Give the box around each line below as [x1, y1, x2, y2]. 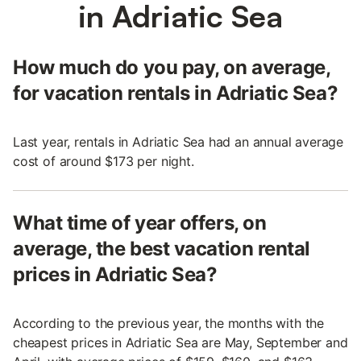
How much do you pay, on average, [13, 56, 330, 80]
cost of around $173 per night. [13, 153, 194, 170]
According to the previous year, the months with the [13, 315, 325, 332]
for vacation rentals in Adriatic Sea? [13, 81, 338, 106]
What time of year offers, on [13, 211, 267, 235]
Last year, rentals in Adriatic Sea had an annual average [13, 134, 344, 151]
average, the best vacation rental [13, 237, 310, 261]
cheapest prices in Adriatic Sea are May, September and [13, 334, 348, 351]
